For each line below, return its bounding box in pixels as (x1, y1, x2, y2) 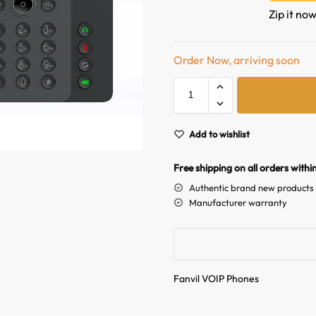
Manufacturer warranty (188, 196, 287, 208)
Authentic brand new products (188, 181, 314, 193)
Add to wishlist (188, 128, 250, 140)
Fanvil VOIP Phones (173, 272, 259, 285)
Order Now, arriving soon (173, 52, 300, 67)
